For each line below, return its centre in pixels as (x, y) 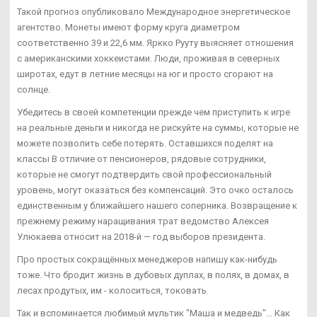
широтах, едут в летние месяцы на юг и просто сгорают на (145, 74)
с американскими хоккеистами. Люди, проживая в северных (148, 59)
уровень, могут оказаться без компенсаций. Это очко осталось (155, 190)
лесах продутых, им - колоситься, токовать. (113, 291)
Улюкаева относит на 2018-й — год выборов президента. (141, 237)
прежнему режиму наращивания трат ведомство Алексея (143, 221)
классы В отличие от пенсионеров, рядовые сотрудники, (142, 159)
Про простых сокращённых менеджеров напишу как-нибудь (147, 260)
